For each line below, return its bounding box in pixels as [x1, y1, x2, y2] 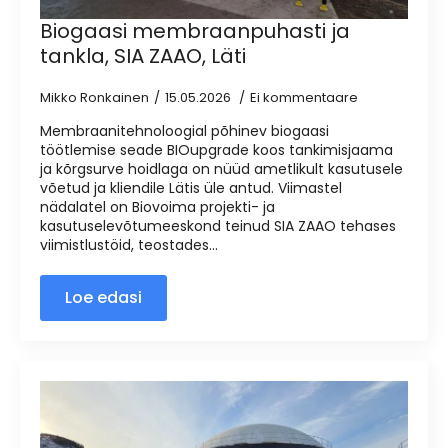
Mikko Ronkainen [40, 88, 149, 107]
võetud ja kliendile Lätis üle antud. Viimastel [40, 178, 342, 198]
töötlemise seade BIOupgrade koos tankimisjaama [40, 140, 393, 160]
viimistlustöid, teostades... [40, 235, 218, 255]
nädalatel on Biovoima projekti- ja [40, 197, 275, 217]
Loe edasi [65, 286, 142, 309]
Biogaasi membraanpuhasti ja [40, 17, 350, 45]
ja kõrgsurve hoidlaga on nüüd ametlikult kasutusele [40, 159, 403, 179]
